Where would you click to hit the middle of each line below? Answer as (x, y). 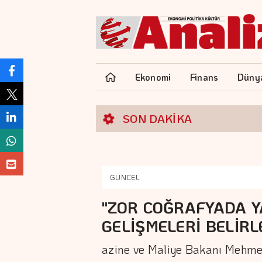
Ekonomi (153, 77)
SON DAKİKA (158, 118)
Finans (204, 77)
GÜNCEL (125, 177)
